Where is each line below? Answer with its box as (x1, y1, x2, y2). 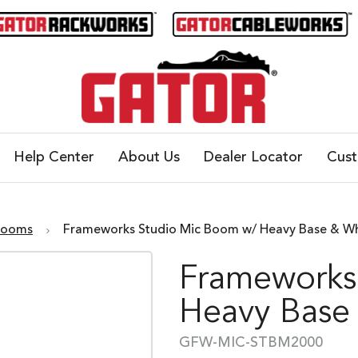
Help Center (13, 150, 94, 165)
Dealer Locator (203, 150, 303, 165)
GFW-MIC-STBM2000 (179, 336, 323, 351)
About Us (117, 150, 180, 165)
